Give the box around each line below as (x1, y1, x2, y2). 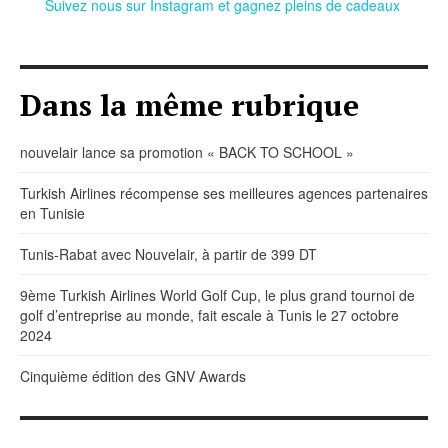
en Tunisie (20, 203, 85, 224)
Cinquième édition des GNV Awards (20, 366, 246, 387)
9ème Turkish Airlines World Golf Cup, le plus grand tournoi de (20, 285, 415, 306)
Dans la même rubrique (20, 85, 359, 126)
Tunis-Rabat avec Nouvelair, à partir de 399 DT (20, 244, 317, 265)
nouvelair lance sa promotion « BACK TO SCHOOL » (20, 142, 354, 163)
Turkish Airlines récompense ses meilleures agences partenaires (20, 183, 428, 204)
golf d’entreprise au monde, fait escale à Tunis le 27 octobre (20, 305, 399, 326)
